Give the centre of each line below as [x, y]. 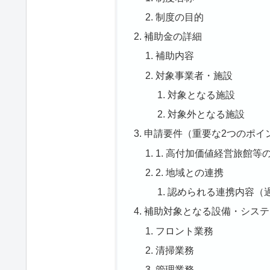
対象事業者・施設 [194, 75]
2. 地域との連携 [190, 172]
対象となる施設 [201, 94]
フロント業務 [185, 231]
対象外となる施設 [206, 114]
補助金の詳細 [173, 36]
